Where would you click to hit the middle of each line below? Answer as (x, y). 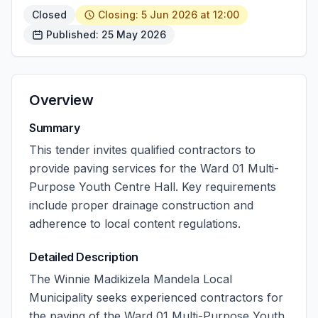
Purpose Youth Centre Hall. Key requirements (153, 187)
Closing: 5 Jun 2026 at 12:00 (169, 15)
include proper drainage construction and (141, 205)
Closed (49, 15)
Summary (55, 128)
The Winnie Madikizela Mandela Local (131, 279)
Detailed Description (84, 257)
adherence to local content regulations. (135, 224)
